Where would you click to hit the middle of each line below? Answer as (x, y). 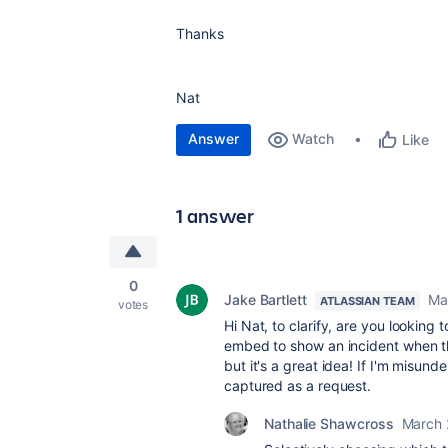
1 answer (215, 215)
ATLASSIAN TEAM (367, 301)
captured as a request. (298, 385)
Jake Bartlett (265, 299)
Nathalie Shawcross (329, 423)
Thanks (200, 33)
